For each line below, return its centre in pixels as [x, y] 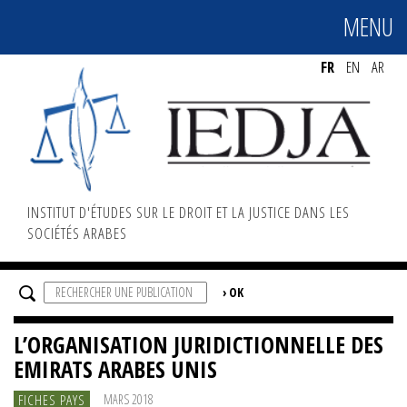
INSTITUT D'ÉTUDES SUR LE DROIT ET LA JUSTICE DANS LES [189, 212]
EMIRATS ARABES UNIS [115, 368]
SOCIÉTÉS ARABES [77, 233]
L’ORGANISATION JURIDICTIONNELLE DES [199, 344]
